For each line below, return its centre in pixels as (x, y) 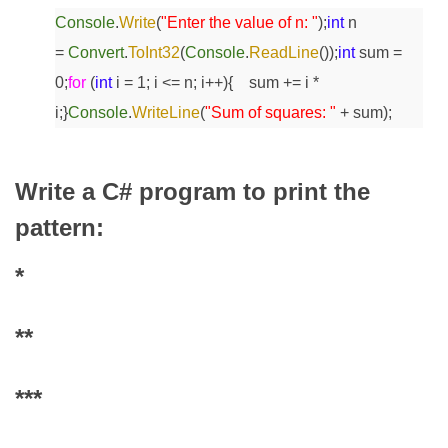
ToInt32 (154, 53)
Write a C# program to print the (192, 192)
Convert (96, 53)
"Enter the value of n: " (239, 23)
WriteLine (166, 113)
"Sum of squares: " (272, 113)
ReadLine (284, 53)
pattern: (59, 228)
